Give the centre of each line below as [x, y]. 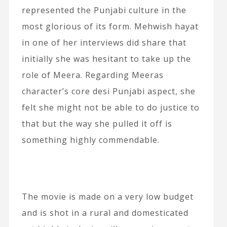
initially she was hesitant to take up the [106, 59]
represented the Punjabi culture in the [104, 10]
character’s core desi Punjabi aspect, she [108, 91]
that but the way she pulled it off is [97, 124]
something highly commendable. [90, 140]
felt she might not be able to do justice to [110, 107]
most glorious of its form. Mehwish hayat [110, 26]
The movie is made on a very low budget [107, 197]
